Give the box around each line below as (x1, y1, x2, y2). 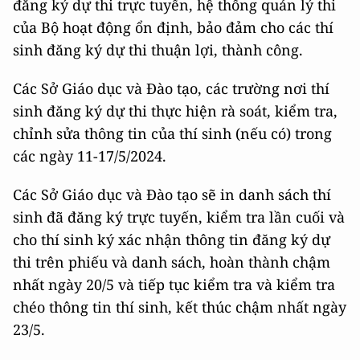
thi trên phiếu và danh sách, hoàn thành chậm (13, 252, 330, 272)
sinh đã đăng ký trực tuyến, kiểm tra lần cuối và (13, 207, 345, 227)
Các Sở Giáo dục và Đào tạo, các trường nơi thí (13, 79, 329, 99)
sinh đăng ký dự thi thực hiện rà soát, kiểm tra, (13, 101, 337, 121)
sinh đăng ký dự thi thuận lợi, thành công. (13, 40, 303, 60)
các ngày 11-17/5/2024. (13, 146, 166, 166)
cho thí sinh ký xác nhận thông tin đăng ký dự (13, 230, 330, 250)
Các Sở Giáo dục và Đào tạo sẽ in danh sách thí (13, 185, 331, 205)
